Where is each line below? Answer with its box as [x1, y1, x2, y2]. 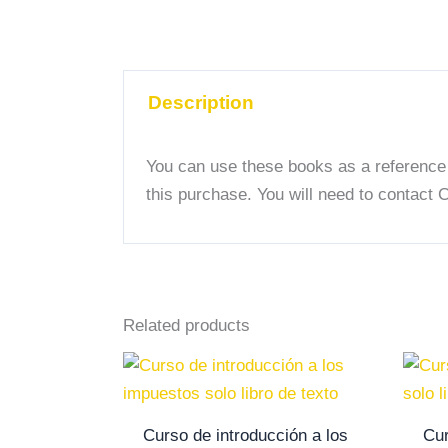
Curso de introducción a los [143, 425, 349, 445]
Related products [123, 316, 250, 336]
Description [148, 92, 255, 114]
